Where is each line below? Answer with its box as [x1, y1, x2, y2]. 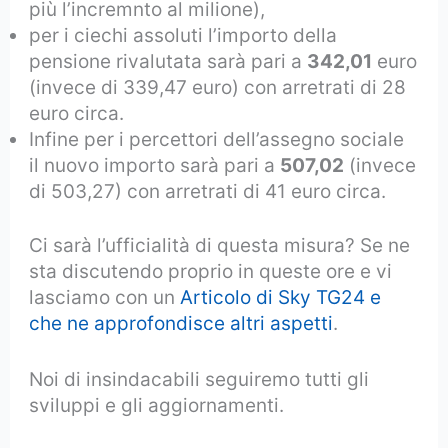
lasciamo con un [29, 286, 181, 310]
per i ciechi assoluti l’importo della [29, 23, 338, 47]
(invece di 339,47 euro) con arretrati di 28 [29, 75, 407, 99]
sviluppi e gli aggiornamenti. [29, 394, 285, 418]
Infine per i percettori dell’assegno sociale [29, 127, 405, 151]
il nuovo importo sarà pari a [29, 153, 281, 177]
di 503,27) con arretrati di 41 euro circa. [29, 179, 387, 203]
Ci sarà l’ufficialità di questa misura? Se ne [29, 234, 411, 258]
